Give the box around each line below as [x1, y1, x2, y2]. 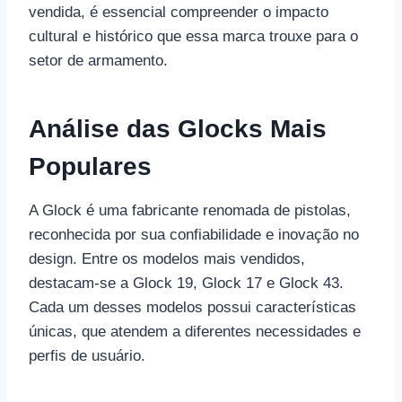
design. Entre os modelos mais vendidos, [29, 249, 305, 267]
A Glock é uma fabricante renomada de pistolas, [29, 201, 351, 219]
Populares [29, 152, 152, 180]
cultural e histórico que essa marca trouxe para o [29, 27, 358, 45]
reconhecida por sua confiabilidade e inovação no [29, 225, 359, 243]
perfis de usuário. [29, 346, 145, 364]
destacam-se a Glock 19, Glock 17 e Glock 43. [29, 274, 344, 292]
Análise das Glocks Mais [29, 114, 327, 143]
